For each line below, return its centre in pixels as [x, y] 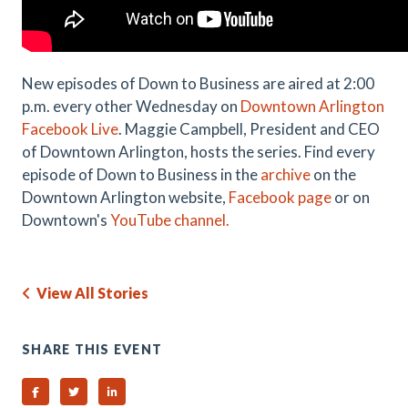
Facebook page [280, 197]
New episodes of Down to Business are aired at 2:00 [198, 83]
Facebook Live [70, 129]
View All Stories [90, 293]
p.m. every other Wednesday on [131, 106]
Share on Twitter [118, 391]
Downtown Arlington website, [125, 197]
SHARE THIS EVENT [92, 349]
